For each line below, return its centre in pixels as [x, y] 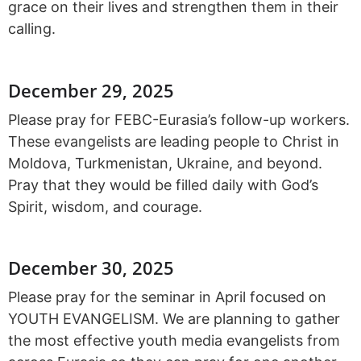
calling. [32, 29]
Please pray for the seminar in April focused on [167, 297]
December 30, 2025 [91, 268]
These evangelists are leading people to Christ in [174, 141]
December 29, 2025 [91, 90]
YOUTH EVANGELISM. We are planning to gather [174, 319]
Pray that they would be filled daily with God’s [163, 185]
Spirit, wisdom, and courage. [105, 206]
